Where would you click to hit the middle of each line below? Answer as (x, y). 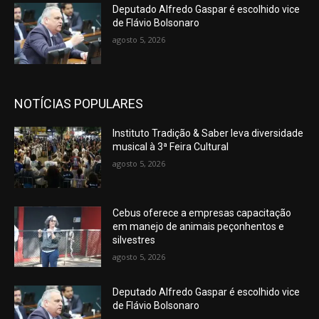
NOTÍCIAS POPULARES (79, 104)
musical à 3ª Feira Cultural (171, 147)
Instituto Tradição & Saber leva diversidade (208, 134)
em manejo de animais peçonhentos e (199, 226)
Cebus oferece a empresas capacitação (202, 213)
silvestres (134, 240)
